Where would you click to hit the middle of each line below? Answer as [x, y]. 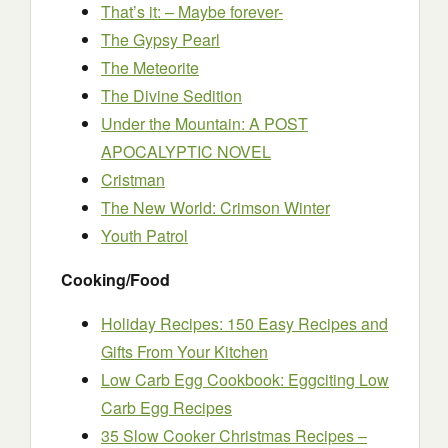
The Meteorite [150, 67]
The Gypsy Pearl [160, 39]
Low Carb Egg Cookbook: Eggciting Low [245, 379]
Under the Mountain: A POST [204, 123]
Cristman [133, 179]
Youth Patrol [144, 235]
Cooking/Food [115, 279]
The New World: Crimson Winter [215, 207]
